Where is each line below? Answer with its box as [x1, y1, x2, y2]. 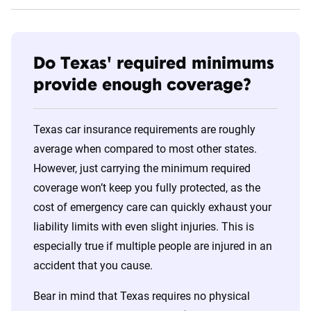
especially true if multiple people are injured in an [33, 239, 272, 253]
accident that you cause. [33, 259, 153, 272]
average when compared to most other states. [33, 142, 257, 155]
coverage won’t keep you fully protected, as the [33, 181, 260, 194]
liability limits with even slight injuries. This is [33, 220, 254, 233]
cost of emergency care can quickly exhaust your [33, 201, 271, 214]
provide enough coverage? [33, 78, 256, 94]
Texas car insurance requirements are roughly [33, 123, 255, 136]
